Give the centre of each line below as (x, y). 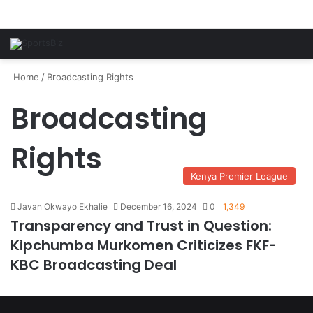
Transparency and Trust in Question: (141, 226)
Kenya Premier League (239, 176)
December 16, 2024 (159, 206)
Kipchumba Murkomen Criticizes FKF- (144, 245)
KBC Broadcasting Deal (94, 265)
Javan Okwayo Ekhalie (63, 206)
